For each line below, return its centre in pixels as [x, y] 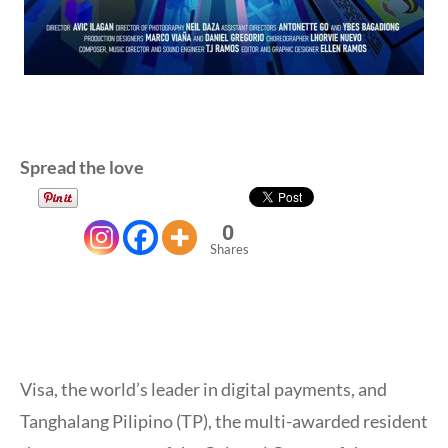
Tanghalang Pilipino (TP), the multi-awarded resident [224, 421]
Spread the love [82, 167]
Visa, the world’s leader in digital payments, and [203, 389]
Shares [229, 249]
